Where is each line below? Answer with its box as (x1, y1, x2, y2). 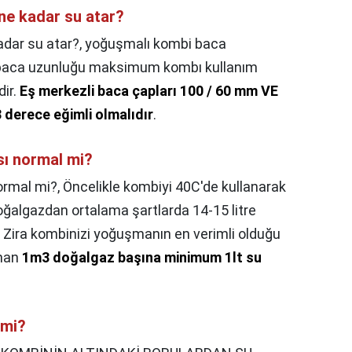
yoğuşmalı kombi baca (85, 35, 226, 53)
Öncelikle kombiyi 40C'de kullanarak (63, 178, 286, 196)
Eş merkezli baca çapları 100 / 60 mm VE (20, 82, 278, 100)
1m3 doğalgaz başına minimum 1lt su (22, 249, 262, 266)
